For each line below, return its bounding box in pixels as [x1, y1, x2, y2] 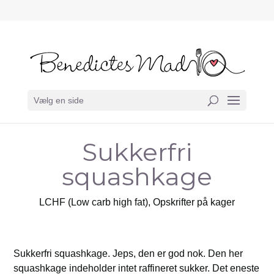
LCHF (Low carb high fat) [39, 197, 148, 207]
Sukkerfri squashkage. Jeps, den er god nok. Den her [13, 248, 243, 259]
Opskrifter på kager [153, 197, 235, 207]
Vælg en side [33, 95, 84, 106]
